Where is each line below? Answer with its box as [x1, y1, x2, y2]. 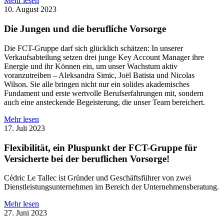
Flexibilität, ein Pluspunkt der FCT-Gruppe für [4, 142, 197, 153]
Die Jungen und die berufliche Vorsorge [4, 23, 166, 34]
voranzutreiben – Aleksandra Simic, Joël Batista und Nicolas [4, 70, 194, 79]
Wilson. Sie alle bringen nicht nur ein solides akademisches [4, 79, 189, 88]
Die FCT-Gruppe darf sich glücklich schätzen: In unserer [4, 43, 183, 52]
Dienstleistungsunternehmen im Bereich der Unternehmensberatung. [4, 182, 219, 191]
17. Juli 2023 [4, 123, 45, 132]
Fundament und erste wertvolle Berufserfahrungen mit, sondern [4, 88, 203, 97]
